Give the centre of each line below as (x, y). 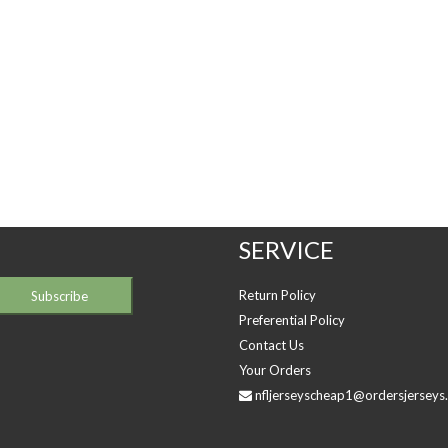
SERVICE (286, 249)
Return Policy (277, 295)
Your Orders (275, 370)
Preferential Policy (292, 320)
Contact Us (271, 345)
